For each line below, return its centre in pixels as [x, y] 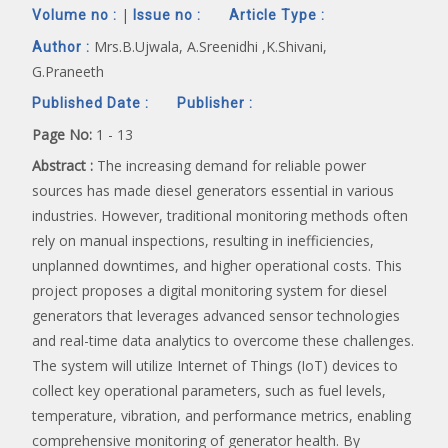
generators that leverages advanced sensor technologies [216, 315]
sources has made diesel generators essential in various [213, 190]
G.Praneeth [68, 71]
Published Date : [90, 103]
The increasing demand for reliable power [231, 165]
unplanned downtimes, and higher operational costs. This [217, 265]
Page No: [62, 134]
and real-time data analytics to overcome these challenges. [223, 340]
